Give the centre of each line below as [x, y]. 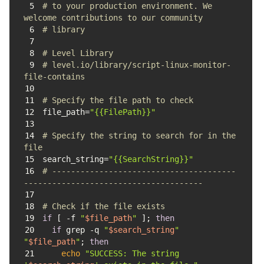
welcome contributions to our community [115, 18]
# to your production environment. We [127, 6]
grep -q [82, 230]
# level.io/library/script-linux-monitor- [136, 65]
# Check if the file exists [103, 206]
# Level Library [77, 53]
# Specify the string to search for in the [139, 136]
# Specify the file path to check [118, 100]
